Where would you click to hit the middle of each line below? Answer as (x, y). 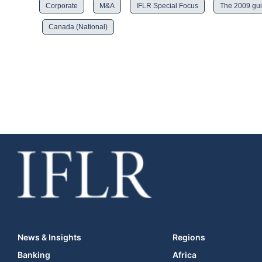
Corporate (62, 6)
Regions (189, 237)
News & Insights (49, 237)
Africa (185, 254)
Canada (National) (78, 27)
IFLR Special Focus (167, 6)
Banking (34, 254)
